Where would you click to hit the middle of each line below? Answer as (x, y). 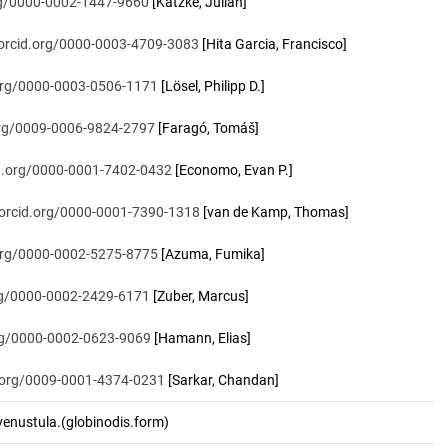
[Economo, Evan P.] (232, 170)
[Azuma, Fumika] (211, 254)
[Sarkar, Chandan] (222, 380)
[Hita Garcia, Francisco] (273, 44)
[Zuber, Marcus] (199, 296)
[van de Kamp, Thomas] (274, 212)
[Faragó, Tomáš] (207, 128)
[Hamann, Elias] (201, 338)
